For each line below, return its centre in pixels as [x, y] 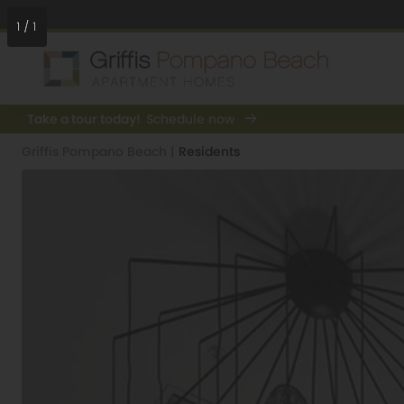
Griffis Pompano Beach [96, 151]
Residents [209, 151]
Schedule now [191, 119]
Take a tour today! [84, 119]
